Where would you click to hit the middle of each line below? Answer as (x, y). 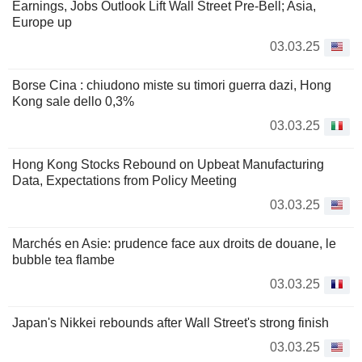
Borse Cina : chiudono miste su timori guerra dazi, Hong (172, 85)
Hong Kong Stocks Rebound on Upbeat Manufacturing (168, 164)
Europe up (42, 22)
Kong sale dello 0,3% (73, 101)
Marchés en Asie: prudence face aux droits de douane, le (174, 244)
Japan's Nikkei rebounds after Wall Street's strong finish (170, 323)
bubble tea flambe (63, 260)
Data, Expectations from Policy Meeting (124, 181)
